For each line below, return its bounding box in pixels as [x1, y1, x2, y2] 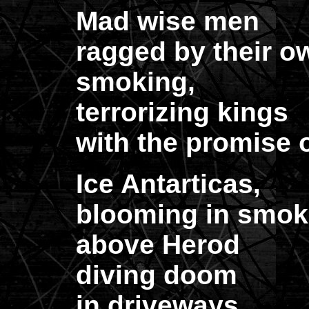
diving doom [61, 260, 237, 290]
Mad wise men [61, 6, 259, 36]
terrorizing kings [61, 97, 288, 127]
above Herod [61, 230, 240, 259]
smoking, [61, 67, 195, 97]
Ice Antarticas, [61, 169, 261, 199]
